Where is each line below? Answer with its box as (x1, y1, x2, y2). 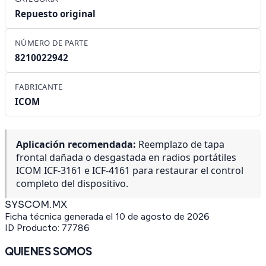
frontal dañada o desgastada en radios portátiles (16, 151, 236, 164)
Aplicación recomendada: (16, 138, 136, 151)
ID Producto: (5, 222, 62, 234)
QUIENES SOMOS (5, 245, 92, 259)
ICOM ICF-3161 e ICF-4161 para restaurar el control (16, 164, 243, 178)
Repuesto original (15, 8, 96, 20)
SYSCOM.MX (5, 198, 67, 211)
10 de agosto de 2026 (115, 211, 210, 223)
